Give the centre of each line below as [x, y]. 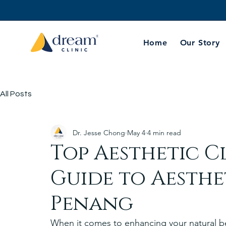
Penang [92, 204]
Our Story [200, 43]
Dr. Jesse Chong [99, 132]
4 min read [164, 132]
